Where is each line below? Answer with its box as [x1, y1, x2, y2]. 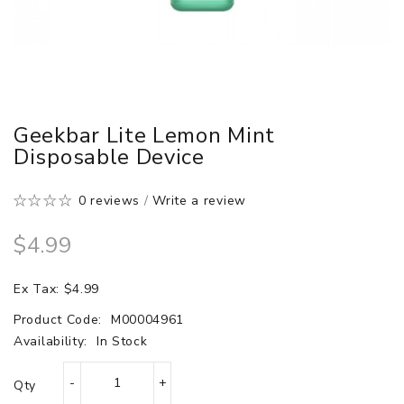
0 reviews [78, 191, 141, 209]
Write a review [152, 191, 246, 209]
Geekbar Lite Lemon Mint [14, 120, 276, 150]
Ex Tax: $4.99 [14, 280, 100, 298]
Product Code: [14, 310, 106, 328]
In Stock [96, 332, 148, 350]
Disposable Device [14, 142, 205, 171]
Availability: [14, 332, 92, 350]
